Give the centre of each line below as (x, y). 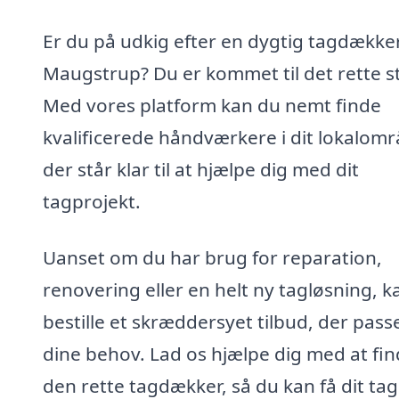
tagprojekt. (92, 201)
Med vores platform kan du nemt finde (212, 105)
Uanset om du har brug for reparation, (212, 258)
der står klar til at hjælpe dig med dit (201, 169)
